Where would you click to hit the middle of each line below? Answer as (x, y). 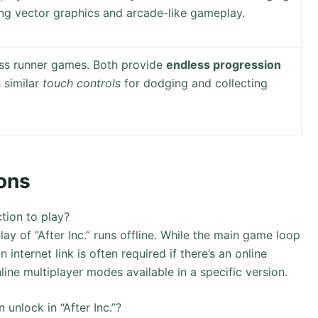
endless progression (224, 65)
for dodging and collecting (194, 83)
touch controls (82, 83)
